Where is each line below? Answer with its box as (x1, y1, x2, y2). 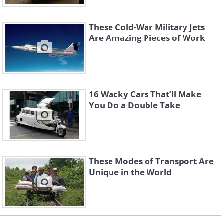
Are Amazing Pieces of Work (89, 32, 205, 44)
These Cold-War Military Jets (89, 21, 205, 33)
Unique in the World (89, 166, 172, 178)
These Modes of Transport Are (89, 155, 214, 167)
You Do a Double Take (89, 99, 180, 111)
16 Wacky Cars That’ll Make (89, 88, 201, 100)
